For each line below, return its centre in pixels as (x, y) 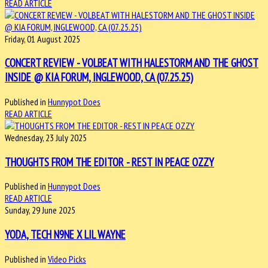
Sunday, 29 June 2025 (40, 210)
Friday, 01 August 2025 (42, 39)
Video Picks (67, 259)
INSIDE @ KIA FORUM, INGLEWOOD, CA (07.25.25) (99, 77)
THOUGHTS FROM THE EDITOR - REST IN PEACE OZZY (109, 162)
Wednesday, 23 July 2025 (46, 138)
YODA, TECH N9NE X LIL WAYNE (65, 235)
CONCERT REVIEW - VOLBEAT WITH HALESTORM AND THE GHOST (132, 63)
